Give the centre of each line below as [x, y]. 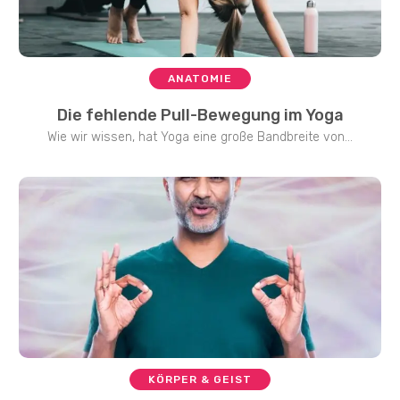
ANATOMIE [200, 78]
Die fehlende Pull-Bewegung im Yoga [200, 115]
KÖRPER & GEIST [200, 379]
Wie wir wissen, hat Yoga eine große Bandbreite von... [200, 137]
